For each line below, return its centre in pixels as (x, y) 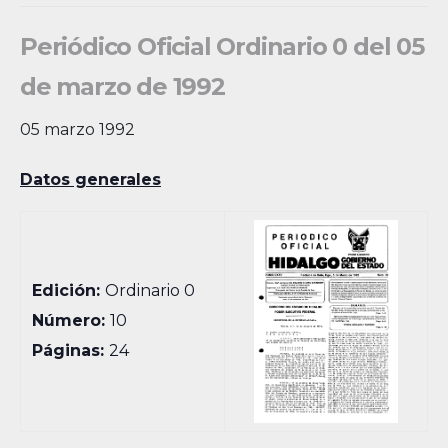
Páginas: (71, 350)
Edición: (69, 290)
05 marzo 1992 (77, 129)
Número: (71, 320)
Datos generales (90, 179)
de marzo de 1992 (122, 86)
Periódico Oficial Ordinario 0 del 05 (222, 46)
